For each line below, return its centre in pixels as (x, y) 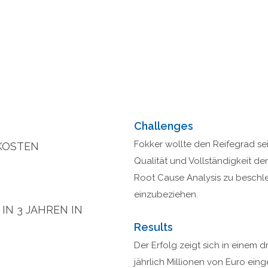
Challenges (164, 126)
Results (153, 227)
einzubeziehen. (166, 195)
